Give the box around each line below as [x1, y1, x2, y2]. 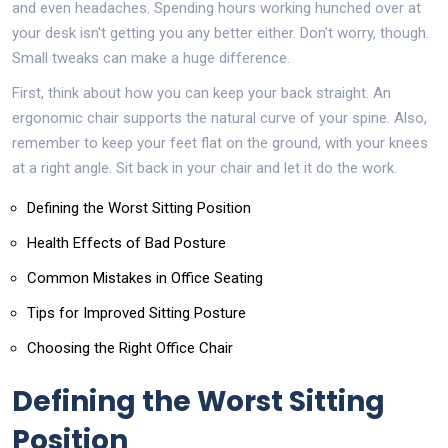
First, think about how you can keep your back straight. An [12, 83, 391, 102]
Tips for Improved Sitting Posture [27, 303, 246, 322]
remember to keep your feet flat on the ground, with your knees [12, 133, 428, 152]
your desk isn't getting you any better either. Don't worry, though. [12, 23, 429, 42]
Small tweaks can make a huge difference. [12, 48, 290, 67]
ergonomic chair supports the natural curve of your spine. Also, [12, 108, 427, 127]
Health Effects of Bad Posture [27, 233, 226, 252]
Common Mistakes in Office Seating [27, 268, 263, 287]
